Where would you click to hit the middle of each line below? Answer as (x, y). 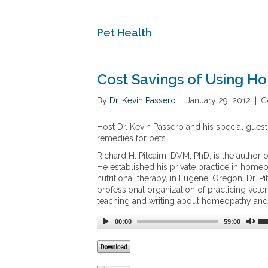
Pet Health (124, 32)
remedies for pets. (132, 138)
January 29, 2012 (218, 100)
